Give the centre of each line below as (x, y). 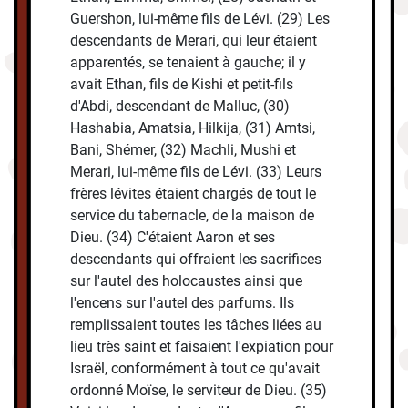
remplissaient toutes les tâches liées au (196, 325)
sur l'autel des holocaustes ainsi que (187, 281)
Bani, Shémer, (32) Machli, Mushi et (184, 150)
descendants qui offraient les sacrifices (196, 260)
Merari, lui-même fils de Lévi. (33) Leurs (196, 172)
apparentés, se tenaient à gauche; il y (189, 63)
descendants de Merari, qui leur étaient (194, 41)
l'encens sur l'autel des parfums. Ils (183, 303)
